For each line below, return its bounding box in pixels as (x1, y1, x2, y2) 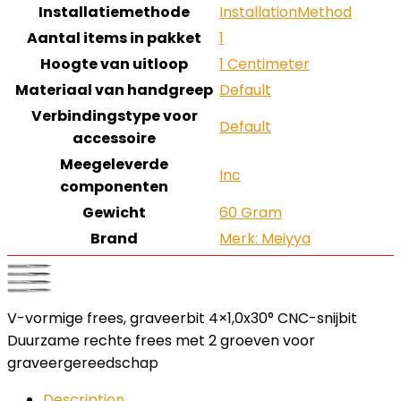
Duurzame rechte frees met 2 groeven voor (7, 330, 315, 351)
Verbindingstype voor (30, 106, 198, 126)
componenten (60, 176, 168, 197)
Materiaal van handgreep (15, 80, 213, 100)
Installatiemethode (38, 2, 190, 22)
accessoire (73, 128, 156, 149)
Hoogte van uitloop (40, 54, 188, 74)
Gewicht (82, 202, 146, 223)
